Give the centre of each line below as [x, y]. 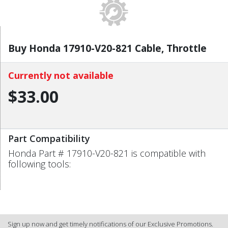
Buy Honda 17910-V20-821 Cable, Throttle [107, 48]
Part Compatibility [49, 138]
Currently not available [61, 75]
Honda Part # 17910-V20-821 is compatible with [107, 153]
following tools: [39, 164]
